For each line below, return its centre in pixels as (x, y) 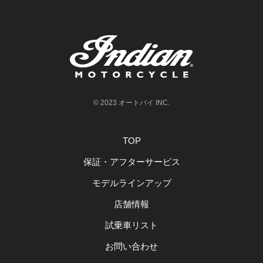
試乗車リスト (131, 225)
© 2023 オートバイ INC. (131, 103)
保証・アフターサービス (131, 162)
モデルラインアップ (131, 183)
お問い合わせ (131, 247)
